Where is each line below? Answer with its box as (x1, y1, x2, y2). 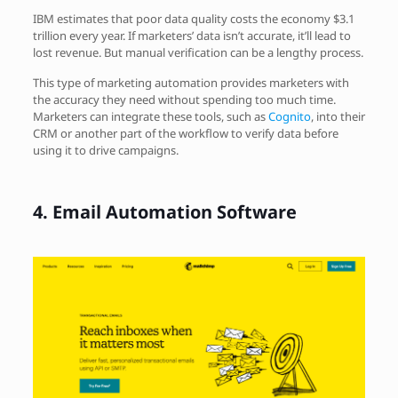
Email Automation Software (52, 200, 297, 225)
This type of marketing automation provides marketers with (32, 75, 349, 92)
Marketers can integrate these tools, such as (32, 108, 268, 125)
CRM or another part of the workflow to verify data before (32, 125, 338, 142)
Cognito (267, 108, 311, 125)
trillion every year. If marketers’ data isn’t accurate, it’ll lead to (32, 28, 351, 44)
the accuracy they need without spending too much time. (32, 92, 336, 108)
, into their (310, 108, 365, 125)
